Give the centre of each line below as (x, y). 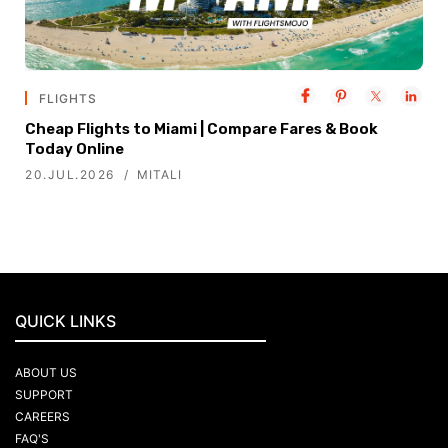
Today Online (74, 149)
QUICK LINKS (65, 321)
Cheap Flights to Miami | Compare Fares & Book (201, 129)
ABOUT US (46, 373)
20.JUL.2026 (70, 175)
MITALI (159, 175)
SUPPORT (44, 395)
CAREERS (42, 417)
